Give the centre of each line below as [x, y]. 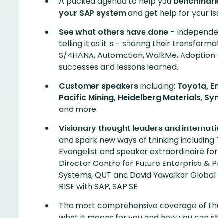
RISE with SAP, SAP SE [98, 187]
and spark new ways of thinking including [137, 140]
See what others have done [114, 32]
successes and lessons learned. [118, 67]
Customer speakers [99, 86]
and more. [78, 109]
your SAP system [92, 13]
